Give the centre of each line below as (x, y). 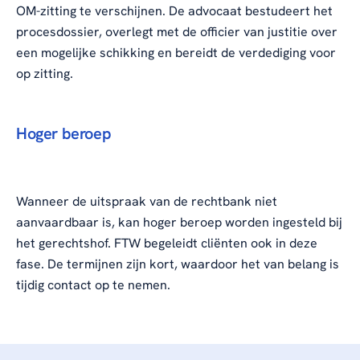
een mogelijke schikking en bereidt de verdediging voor (176, 53)
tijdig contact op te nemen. (93, 285)
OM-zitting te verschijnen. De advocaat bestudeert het (174, 11)
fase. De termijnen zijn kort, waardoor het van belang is (178, 264)
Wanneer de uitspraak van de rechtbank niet (147, 202)
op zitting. (45, 74)
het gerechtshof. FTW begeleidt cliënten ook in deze (167, 243)
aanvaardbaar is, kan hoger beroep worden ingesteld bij (179, 223)
